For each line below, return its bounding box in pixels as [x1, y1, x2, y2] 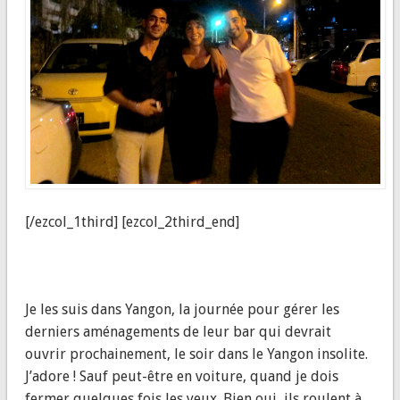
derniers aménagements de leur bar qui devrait [24, 323, 331, 341]
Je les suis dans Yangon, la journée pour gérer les [24, 301, 339, 319]
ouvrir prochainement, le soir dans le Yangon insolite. [24, 346, 368, 363]
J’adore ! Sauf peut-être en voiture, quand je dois [24, 368, 338, 386]
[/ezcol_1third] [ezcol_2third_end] [24, 213, 239, 231]
